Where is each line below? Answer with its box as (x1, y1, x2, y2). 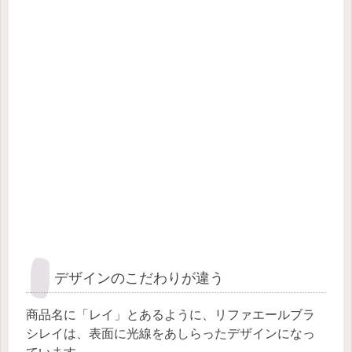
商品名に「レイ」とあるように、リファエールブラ (26, 308, 315, 322)
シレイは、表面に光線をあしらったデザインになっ (26, 327, 315, 341)
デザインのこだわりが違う (54, 266, 224, 287)
